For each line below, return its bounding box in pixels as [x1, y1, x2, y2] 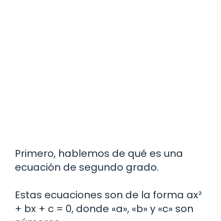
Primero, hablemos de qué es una [15, 147, 183, 161]
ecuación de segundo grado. [15, 160, 159, 175]
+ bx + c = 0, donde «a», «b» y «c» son [15, 202, 193, 216]
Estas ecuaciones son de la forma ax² [15, 188, 202, 202]
